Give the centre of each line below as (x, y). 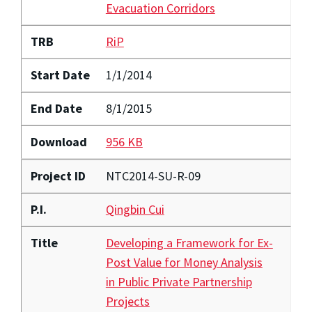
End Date (56, 109)
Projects (127, 302)
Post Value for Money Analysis (184, 263)
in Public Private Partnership (179, 282)
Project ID (58, 176)
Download (58, 142)
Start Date (60, 75)
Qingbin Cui (135, 210)
